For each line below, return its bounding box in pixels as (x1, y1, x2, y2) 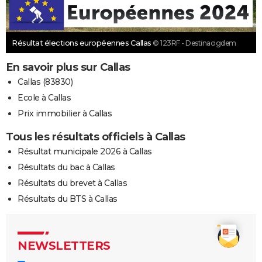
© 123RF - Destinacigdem (153, 38, 236, 47)
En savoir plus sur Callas (6, 60, 130, 74)
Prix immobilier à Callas (18, 108, 112, 119)
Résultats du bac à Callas (18, 161, 115, 173)
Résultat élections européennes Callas (12, 37, 153, 47)
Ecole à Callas (18, 92, 71, 103)
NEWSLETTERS (18, 238, 111, 253)
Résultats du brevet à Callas (18, 177, 127, 188)
